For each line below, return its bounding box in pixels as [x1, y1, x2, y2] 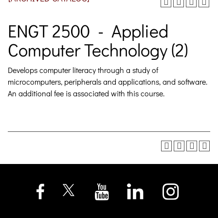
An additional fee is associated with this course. [8, 88, 164, 98]
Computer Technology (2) [8, 38, 188, 61]
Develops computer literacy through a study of [8, 65, 158, 75]
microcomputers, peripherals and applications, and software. [8, 76, 207, 87]
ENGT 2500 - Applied [8, 19, 168, 42]
